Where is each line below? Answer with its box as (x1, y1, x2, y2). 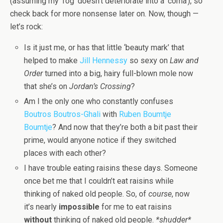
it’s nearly (24, 202, 59, 212)
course (148, 189, 172, 199)
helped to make (24, 56, 80, 65)
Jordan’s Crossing (69, 82, 131, 91)
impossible (59, 202, 100, 212)
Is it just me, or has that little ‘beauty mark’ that (24, 43, 185, 52)
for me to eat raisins (100, 202, 172, 212)
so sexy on (127, 56, 170, 65)
